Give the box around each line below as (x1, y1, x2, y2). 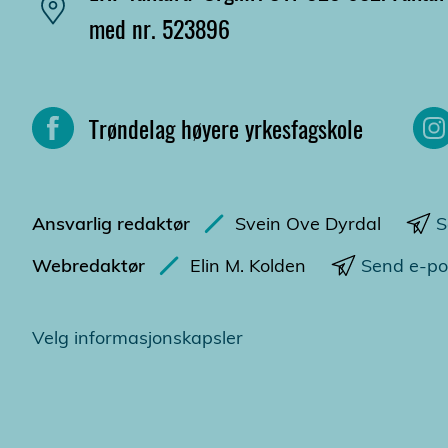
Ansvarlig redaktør (32, 212, 190, 236)
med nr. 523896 (89, 10, 230, 47)
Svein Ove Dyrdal (235, 212, 381, 236)
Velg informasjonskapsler (32, 326, 243, 350)
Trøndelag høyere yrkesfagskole (89, 110, 363, 147)
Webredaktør (32, 254, 145, 278)
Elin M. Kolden (190, 254, 306, 278)
